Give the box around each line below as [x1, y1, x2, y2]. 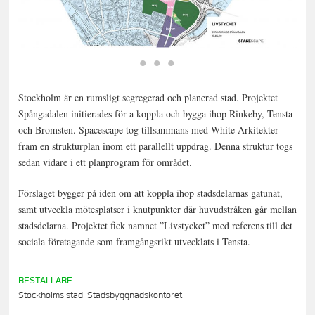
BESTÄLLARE [18, 274, 72, 287]
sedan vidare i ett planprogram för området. [18, 155, 192, 169]
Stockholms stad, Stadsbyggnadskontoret [18, 288, 182, 302]
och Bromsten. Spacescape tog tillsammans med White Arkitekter [18, 123, 278, 137]
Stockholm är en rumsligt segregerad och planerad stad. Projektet [18, 91, 278, 105]
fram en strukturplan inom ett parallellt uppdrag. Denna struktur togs [18, 139, 292, 153]
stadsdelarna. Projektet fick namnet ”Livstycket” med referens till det [18, 219, 292, 233]
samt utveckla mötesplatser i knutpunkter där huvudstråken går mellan [18, 202, 297, 217]
